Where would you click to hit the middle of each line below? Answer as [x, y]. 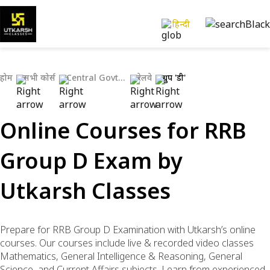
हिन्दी [181, 24]
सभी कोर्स [39, 78]
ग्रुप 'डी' [174, 78]
